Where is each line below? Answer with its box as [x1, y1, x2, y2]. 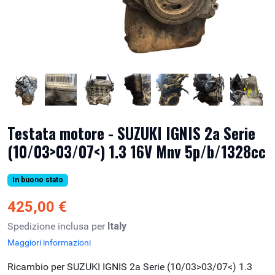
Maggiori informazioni [7, 238, 91, 248]
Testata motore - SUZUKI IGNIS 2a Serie [7, 122, 255, 145]
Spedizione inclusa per [7, 220, 107, 233]
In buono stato [12, 176, 63, 185]
